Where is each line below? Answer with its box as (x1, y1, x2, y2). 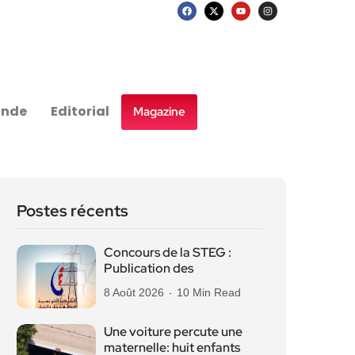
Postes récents (17, 200, 128, 221)
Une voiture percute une (104, 323, 242, 340)
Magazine (133, 103, 186, 120)
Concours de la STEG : (104, 244, 231, 261)
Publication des (104, 260, 193, 277)
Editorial (51, 102, 110, 120)
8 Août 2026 (104, 286, 164, 299)
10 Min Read (177, 286, 241, 299)
